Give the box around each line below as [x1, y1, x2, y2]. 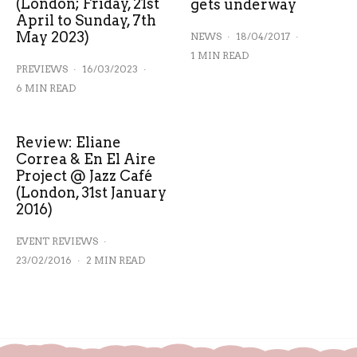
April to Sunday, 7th [16, 11, 156, 29]
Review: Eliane [16, 133, 121, 151]
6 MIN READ [16, 81, 76, 94]
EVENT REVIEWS [16, 234, 98, 247]
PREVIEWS [16, 62, 68, 75]
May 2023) [16, 28, 89, 45]
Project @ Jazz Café [16, 167, 153, 184]
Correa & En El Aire [16, 150, 156, 167]
